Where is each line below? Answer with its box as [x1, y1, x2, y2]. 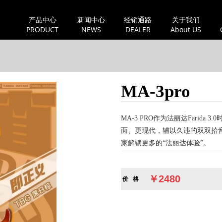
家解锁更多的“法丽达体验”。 [121, 139, 210, 147]
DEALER [125, 25, 151, 34]
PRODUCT [26, 25, 58, 34]
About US [170, 25, 201, 34]
